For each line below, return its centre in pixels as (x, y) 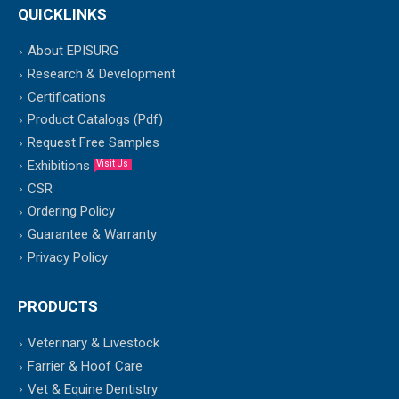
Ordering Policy (71, 212)
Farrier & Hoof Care (85, 366)
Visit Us (112, 163)
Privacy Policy (68, 257)
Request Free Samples (94, 142)
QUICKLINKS (62, 15)
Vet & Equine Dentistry (93, 389)
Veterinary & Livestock (94, 343)
